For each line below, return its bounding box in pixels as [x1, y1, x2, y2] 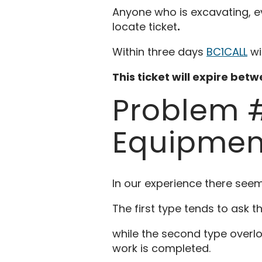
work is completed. [112, 240, 211, 256]
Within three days [112, 44, 206, 59]
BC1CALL [206, 44, 247, 59]
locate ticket [112, 19, 177, 34]
